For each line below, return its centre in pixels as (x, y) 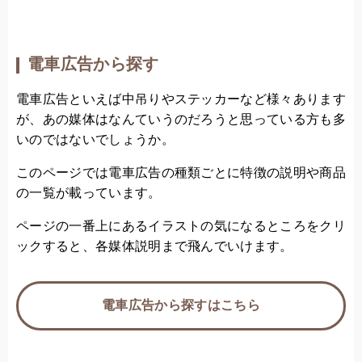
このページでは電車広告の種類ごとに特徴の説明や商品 (181, 173)
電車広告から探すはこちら (181, 306)
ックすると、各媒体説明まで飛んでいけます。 (155, 247)
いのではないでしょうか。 (95, 140)
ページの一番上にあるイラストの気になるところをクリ (181, 227)
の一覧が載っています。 (89, 194)
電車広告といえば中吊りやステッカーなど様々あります (181, 100)
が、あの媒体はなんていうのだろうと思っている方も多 (181, 120)
